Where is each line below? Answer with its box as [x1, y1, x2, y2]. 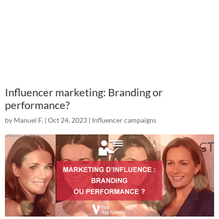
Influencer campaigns [92, 116, 156, 124]
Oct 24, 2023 [48, 116, 87, 124]
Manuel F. [14, 116, 43, 124]
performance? [5, 98, 70, 111]
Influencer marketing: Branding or [5, 86, 163, 99]
